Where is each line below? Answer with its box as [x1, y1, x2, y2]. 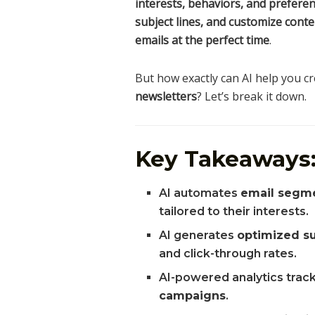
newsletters [135, 88, 197, 104]
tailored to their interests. [159, 205, 309, 219]
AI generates [159, 229, 238, 243]
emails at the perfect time [135, 32, 269, 48]
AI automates [159, 186, 241, 200]
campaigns [159, 289, 226, 303]
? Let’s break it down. [197, 88, 307, 104]
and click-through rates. [159, 247, 297, 261]
